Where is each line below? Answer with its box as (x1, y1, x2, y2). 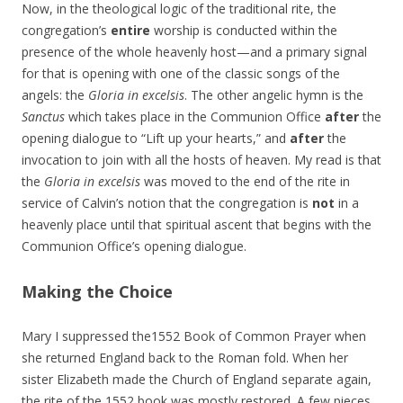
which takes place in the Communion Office (65, 108, 325, 126)
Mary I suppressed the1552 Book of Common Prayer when (22, 327, 366, 345)
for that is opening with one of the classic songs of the (22, 65, 340, 83)
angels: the (22, 86, 88, 104)
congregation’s (22, 22, 111, 40)
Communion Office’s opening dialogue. (22, 237, 246, 255)
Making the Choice (22, 281, 173, 303)
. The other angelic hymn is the (184, 86, 363, 104)
